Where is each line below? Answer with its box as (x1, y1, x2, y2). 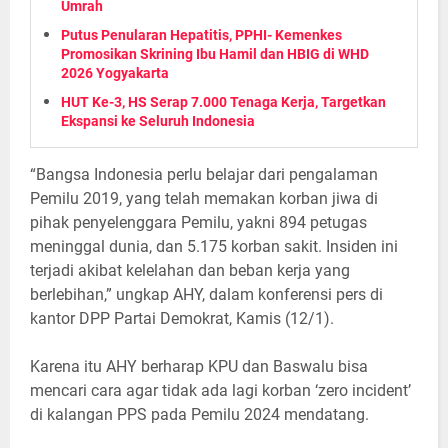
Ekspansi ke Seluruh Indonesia (61, 112, 255, 129)
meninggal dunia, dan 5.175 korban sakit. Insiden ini (30, 236, 398, 256)
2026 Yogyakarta (61, 64, 169, 81)
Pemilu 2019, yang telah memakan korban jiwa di (30, 188, 378, 208)
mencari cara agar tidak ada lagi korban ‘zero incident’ (30, 380, 411, 400)
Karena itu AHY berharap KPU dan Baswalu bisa (30, 356, 368, 376)
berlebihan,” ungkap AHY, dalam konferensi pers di (30, 284, 383, 304)
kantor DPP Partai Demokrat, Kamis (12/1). (30, 308, 334, 328)
